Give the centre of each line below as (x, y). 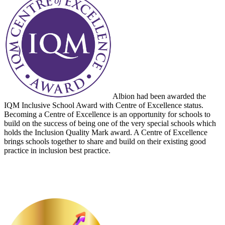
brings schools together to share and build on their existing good (105, 142)
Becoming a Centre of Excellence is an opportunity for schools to (107, 115)
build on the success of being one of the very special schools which (110, 124)
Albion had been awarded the (159, 96)
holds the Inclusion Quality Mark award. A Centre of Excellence (106, 133)
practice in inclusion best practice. (57, 151)
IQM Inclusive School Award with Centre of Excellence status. (104, 105)
